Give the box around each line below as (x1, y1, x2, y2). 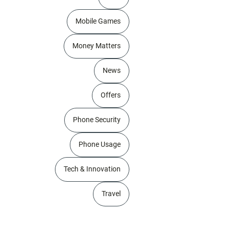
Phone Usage (79, 140, 121, 149)
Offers (101, 91, 121, 100)
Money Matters (72, 42, 121, 50)
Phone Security (73, 116, 121, 124)
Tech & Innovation (64, 165, 121, 174)
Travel (102, 189, 121, 198)
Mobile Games (75, 17, 121, 26)
